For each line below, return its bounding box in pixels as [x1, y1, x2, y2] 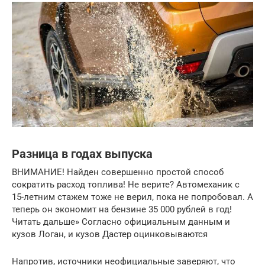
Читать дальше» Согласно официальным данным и [12, 216, 230, 227]
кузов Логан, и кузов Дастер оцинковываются [12, 228, 208, 240]
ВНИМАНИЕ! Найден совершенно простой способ [12, 166, 224, 177]
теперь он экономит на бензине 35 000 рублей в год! [12, 203, 232, 215]
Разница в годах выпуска [12, 147, 153, 161]
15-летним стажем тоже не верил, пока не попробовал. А [12, 191, 253, 202]
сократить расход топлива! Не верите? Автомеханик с [12, 179, 240, 190]
